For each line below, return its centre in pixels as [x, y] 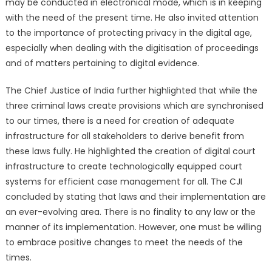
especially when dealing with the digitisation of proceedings [132, 48]
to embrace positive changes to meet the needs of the [124, 242]
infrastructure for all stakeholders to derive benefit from [124, 136]
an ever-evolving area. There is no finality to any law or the [130, 212]
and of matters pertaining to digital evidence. [102, 63]
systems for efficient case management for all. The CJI [124, 182]
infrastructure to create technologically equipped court [124, 166]
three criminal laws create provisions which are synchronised [134, 106]
